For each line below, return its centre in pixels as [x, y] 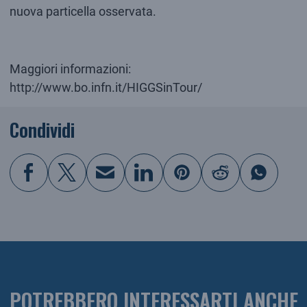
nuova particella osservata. [83, 11]
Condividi [42, 130]
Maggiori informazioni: [70, 69]
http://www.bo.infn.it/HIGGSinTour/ [106, 87]
